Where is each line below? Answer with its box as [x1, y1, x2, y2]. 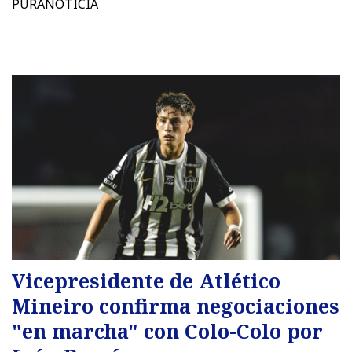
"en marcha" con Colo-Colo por [12, 317, 323, 345]
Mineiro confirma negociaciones [12, 292, 339, 320]
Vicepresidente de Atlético [12, 267, 280, 295]
